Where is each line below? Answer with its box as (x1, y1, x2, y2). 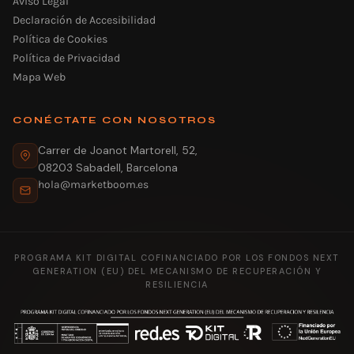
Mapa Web (13, 70, 66, 84)
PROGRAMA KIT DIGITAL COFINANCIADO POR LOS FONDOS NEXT (14, 251, 340, 263)
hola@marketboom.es (38, 177, 149, 190)
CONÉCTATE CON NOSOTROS (13, 113, 217, 126)
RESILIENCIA (145, 278, 209, 290)
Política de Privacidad (13, 51, 120, 65)
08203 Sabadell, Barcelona (38, 160, 178, 175)
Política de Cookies (13, 32, 107, 46)
